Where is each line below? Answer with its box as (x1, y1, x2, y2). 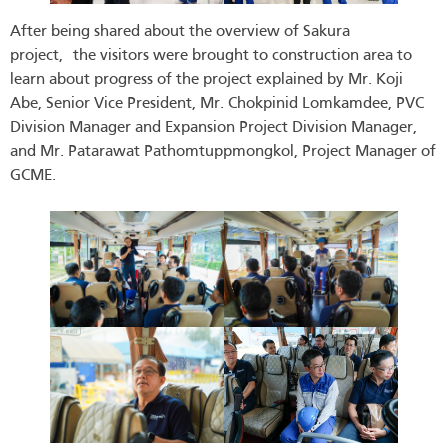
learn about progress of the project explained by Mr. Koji (10, 72, 403, 89)
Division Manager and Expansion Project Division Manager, (10, 120, 417, 137)
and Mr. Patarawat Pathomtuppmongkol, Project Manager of (10, 144, 436, 161)
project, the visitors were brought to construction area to (10, 48, 412, 65)
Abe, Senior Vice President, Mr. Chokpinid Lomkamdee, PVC (10, 96, 424, 113)
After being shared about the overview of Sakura (10, 24, 350, 41)
